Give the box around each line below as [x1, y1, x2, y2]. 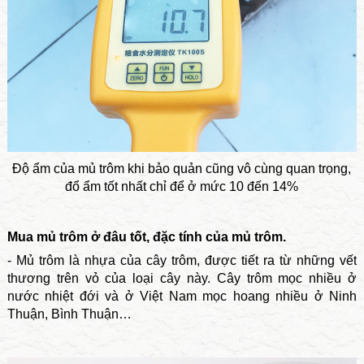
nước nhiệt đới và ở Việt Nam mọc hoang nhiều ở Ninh [6, 289, 357, 304]
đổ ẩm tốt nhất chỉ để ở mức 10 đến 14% [65, 180, 299, 194]
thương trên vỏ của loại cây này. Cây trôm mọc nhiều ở [6, 271, 357, 286]
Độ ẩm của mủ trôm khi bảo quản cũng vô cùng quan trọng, [12, 162, 352, 176]
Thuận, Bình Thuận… [6, 307, 132, 322]
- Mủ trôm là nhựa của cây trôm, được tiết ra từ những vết [6, 253, 357, 268]
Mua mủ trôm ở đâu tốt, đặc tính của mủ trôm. [6, 230, 286, 245]
